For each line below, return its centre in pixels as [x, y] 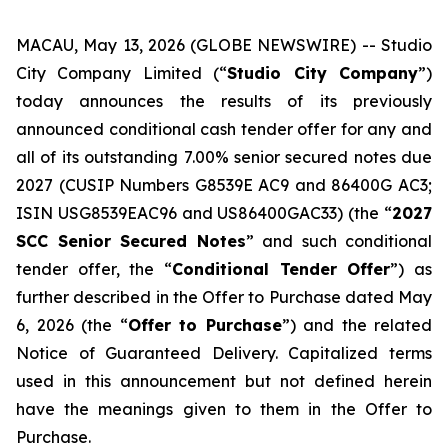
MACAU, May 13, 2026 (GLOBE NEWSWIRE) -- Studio [224, 45]
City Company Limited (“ [122, 73]
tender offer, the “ [94, 269]
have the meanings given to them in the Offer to [224, 409]
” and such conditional [338, 241]
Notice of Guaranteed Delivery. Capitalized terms [224, 353]
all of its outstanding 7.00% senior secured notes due [224, 157]
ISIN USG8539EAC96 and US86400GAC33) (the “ [204, 213]
